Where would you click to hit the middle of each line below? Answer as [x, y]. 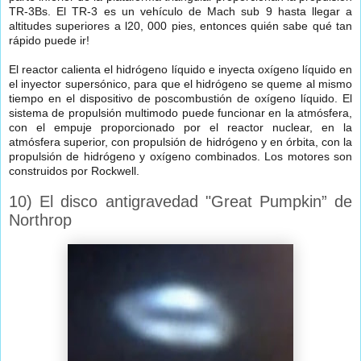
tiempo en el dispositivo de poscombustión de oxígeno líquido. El [180, 99]
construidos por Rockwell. [74, 171]
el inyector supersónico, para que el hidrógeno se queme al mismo [180, 84]
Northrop [40, 220]
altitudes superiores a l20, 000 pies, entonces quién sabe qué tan [180, 26]
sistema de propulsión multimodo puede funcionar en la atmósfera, [180, 113]
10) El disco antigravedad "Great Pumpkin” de [180, 202]
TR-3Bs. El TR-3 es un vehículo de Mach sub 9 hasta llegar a [180, 12]
